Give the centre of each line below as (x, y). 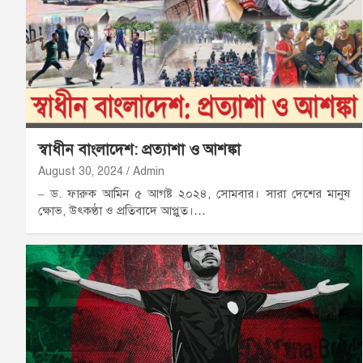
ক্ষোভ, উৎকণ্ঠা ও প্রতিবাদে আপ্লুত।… (122, 210)
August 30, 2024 (81, 171)
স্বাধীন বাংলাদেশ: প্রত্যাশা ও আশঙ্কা (139, 149)
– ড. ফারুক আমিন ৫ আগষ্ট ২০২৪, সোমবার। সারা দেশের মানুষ (194, 193)
